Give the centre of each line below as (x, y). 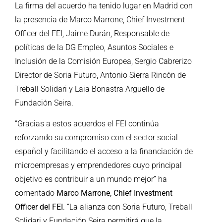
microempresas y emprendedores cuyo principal (98, 165)
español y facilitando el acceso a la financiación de (104, 151)
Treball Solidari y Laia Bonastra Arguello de (90, 89)
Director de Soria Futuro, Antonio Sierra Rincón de (100, 75)
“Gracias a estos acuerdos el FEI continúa (87, 123)
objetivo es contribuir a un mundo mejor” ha (91, 179)
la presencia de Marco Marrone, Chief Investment (100, 19)
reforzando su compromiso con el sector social (96, 137)
